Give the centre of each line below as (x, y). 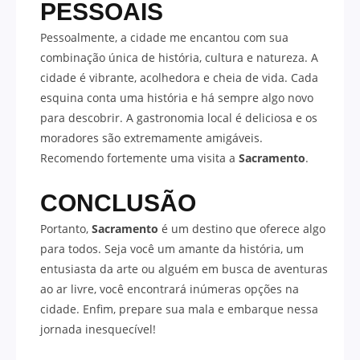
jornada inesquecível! (98, 329)
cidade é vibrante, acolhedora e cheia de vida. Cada (179, 77)
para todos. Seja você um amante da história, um (172, 248)
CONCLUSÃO (118, 202)
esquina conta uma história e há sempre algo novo (177, 97)
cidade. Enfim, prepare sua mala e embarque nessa (179, 309)
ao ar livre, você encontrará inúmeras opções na (170, 288)
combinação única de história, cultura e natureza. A (179, 57)
